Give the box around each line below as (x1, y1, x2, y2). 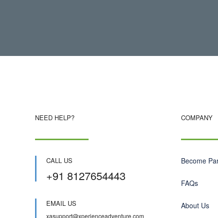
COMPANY (181, 113, 213, 122)
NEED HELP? (35, 113, 74, 122)
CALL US (46, 156, 73, 165)
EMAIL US (46, 199, 76, 208)
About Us (181, 200, 209, 210)
